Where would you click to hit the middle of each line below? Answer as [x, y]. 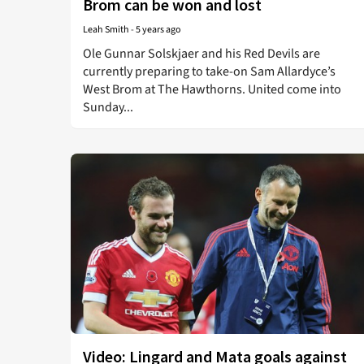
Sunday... [108, 107]
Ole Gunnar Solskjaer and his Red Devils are [201, 54]
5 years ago [158, 30]
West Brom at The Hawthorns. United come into [212, 89]
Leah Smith [106, 30]
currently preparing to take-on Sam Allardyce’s [209, 71]
